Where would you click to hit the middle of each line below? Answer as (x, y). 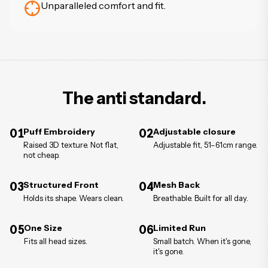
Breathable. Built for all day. (201, 198)
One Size (43, 228)
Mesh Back (177, 185)
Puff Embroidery (60, 132)
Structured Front (61, 185)
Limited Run (180, 228)
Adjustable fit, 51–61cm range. (205, 145)
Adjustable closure (195, 132)
